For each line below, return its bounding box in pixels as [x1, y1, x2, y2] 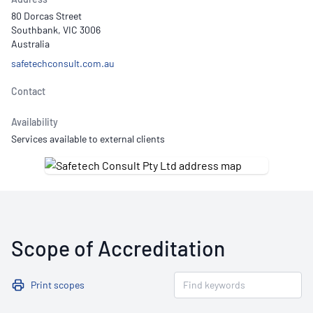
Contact [11, 85, 45, 97]
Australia [11, 38, 50, 50]
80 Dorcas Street [11, 10, 82, 22]
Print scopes [31, 279, 85, 291]
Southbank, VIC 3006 [11, 24, 101, 36]
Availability [11, 116, 58, 128]
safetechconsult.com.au [11, 57, 115, 69]
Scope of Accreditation [11, 235, 225, 261]
